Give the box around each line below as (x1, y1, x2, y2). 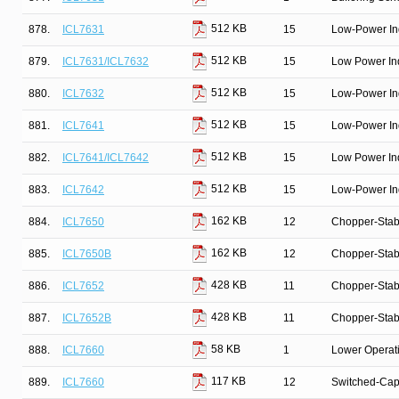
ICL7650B (62, 248, 111, 260)
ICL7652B (62, 312, 111, 324)
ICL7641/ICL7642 (62, 151, 149, 164)
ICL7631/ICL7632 (62, 55, 149, 68)
